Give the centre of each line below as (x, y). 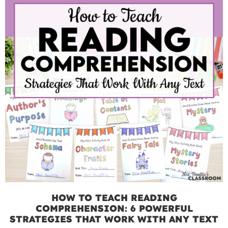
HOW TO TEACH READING (114, 197)
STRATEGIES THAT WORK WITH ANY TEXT (114, 219)
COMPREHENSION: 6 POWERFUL (114, 208)
